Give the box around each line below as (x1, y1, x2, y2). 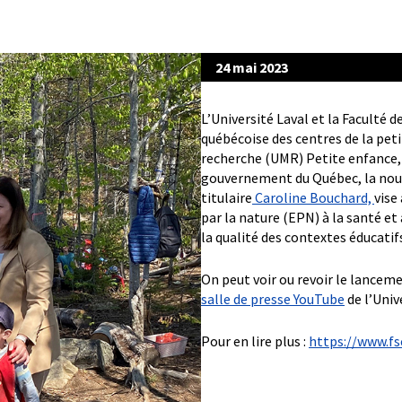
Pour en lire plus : (201, 332, 309, 351)
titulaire (201, 188, 252, 207)
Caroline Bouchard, (252, 188, 374, 207)
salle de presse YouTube (201, 290, 345, 309)
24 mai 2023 (215, 58, 288, 77)
